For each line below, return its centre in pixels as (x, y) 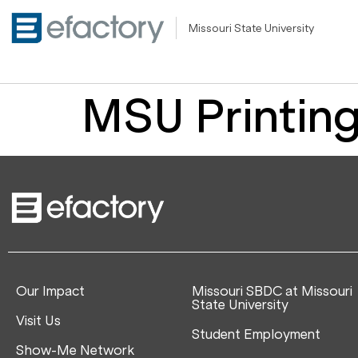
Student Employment (256, 334)
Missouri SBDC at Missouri (272, 290)
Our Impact (50, 290)
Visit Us (38, 320)
